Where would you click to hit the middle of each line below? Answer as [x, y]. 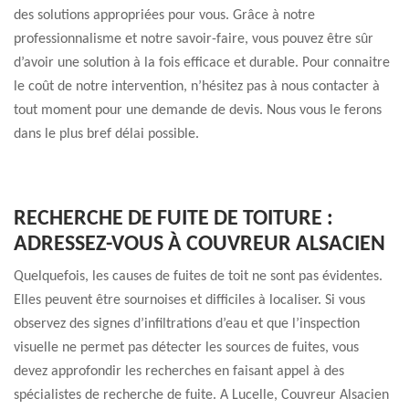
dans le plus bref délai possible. [106, 134]
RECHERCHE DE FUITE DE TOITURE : [173, 219]
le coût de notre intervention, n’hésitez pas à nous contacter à [197, 87]
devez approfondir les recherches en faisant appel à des [179, 372]
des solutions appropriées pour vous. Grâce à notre [164, 16]
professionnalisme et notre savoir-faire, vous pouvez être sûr [194, 39]
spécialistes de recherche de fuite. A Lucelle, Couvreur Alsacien [201, 395]
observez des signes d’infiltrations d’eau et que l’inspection [187, 324]
